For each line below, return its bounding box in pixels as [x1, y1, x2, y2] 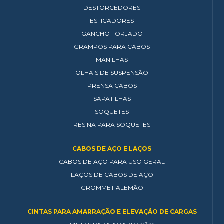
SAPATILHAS [93, 95, 131, 102]
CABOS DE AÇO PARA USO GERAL [59, 158, 165, 165]
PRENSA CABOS [87, 82, 137, 89]
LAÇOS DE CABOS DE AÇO [70, 171, 153, 178]
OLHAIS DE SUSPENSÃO [75, 69, 148, 76]
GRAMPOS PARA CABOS [74, 43, 150, 50]
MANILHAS [96, 56, 128, 63]
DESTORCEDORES [83, 4, 140, 11]
